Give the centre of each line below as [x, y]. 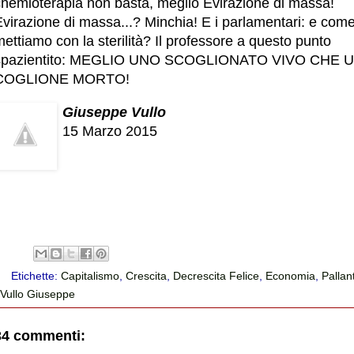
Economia [291, 275]
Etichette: [36, 275]
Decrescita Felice [217, 275]
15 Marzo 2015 [110, 131]
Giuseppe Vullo [114, 112]
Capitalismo [90, 275]
